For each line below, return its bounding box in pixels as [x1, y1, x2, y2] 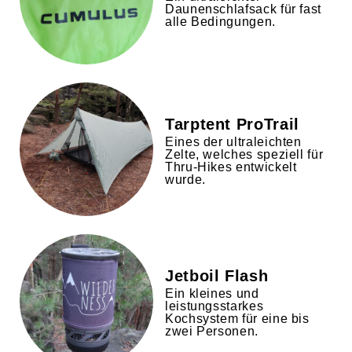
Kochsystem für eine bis [165, 311, 310, 325]
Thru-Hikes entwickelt [165, 159, 297, 174]
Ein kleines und [165, 286, 259, 300]
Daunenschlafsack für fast [165, 2, 321, 16]
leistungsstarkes [165, 299, 264, 313]
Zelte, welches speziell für [165, 147, 324, 161]
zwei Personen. [165, 324, 258, 338]
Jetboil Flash [165, 266, 269, 284]
